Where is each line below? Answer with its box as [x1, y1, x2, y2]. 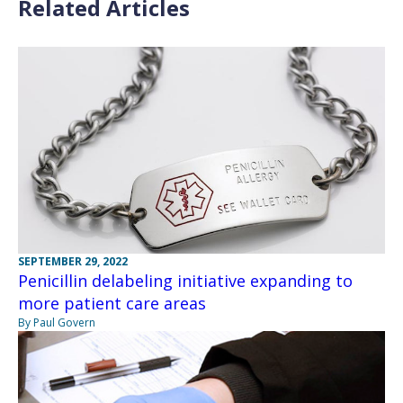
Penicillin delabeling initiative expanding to [18, 269, 353, 291]
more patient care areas [18, 291, 206, 314]
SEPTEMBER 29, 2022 [18, 253, 128, 269]
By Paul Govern [18, 314, 95, 330]
